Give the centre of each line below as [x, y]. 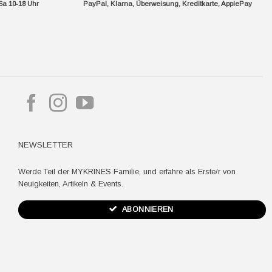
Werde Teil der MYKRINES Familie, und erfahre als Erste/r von [127, 171]
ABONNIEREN [148, 209]
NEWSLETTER [45, 145]
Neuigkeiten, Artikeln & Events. [70, 183]
